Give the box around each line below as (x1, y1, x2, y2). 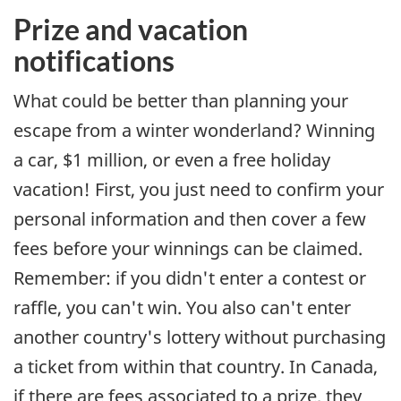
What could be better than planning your (13, 89, 348, 114)
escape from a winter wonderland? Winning (13, 118, 375, 143)
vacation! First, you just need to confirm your (13, 177, 384, 202)
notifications (13, 42, 175, 78)
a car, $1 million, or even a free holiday (13, 148, 330, 173)
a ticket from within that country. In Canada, (13, 354, 378, 380)
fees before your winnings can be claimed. (13, 236, 363, 261)
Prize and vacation (13, 11, 248, 47)
